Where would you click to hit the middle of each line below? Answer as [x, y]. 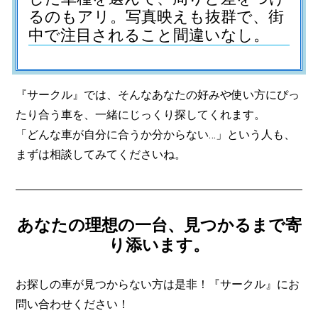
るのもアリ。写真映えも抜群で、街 [156, 17]
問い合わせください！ [72, 305]
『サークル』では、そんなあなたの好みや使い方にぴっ [158, 95]
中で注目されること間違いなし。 [149, 35]
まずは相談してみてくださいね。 [101, 155]
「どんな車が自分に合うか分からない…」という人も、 [155, 135]
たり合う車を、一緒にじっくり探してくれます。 [141, 115]
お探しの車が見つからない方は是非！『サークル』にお [158, 285]
